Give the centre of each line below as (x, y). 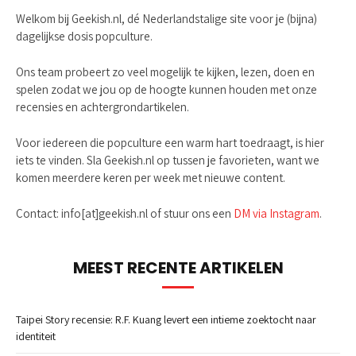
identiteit (36, 337)
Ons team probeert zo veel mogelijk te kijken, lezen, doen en (165, 72)
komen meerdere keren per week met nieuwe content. (151, 178)
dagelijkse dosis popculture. (85, 36)
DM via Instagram (277, 214)
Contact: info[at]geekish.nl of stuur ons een (125, 214)
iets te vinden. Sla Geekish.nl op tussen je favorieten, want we (168, 160)
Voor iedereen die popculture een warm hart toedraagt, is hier (170, 143)
